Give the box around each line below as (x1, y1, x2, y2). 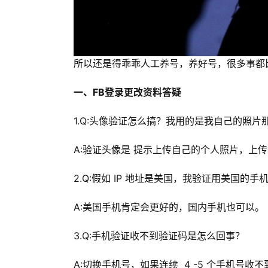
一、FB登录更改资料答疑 (74, 86, 181, 98)
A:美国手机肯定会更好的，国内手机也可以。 (74, 200, 264, 213)
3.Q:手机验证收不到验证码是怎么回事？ (74, 229, 245, 242)
